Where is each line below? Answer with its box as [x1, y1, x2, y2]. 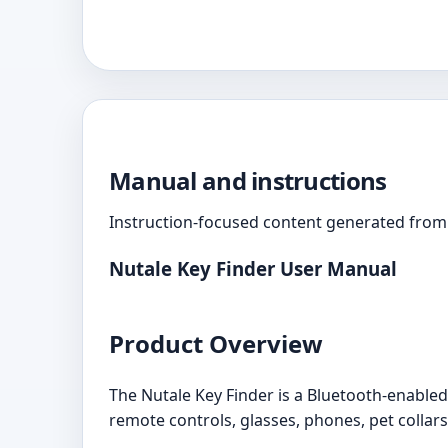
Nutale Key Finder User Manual [109, 255, 397, 281]
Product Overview [109, 326, 323, 360]
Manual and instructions [109, 164, 387, 197]
